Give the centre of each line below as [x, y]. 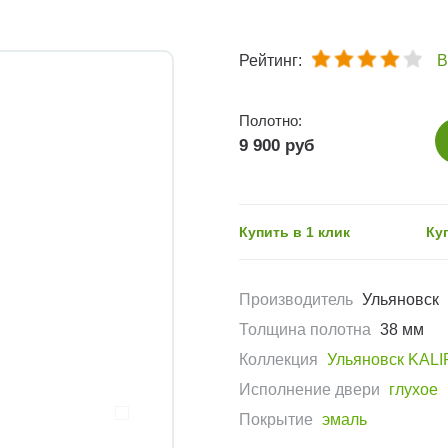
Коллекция [278, 360]
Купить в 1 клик [294, 232]
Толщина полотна [305, 330]
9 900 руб [277, 146]
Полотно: [270, 121]
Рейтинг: [270, 61]
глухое [413, 390]
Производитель [296, 300]
